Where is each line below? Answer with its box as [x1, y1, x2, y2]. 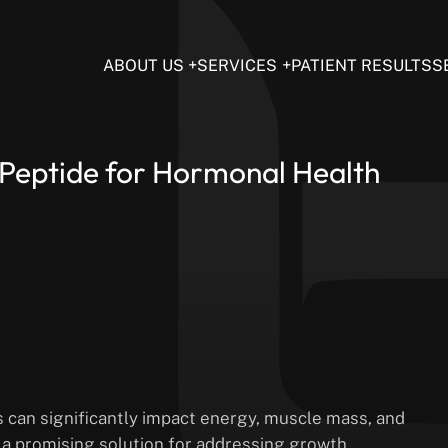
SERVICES [197, 55, 278, 75]
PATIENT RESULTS [290, 55, 432, 75]
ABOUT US [103, 55, 185, 75]
